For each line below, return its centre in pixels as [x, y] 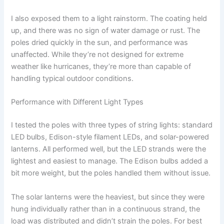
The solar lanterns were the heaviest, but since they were [108, 197]
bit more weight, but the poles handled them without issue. [111, 173]
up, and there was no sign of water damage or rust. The [106, 31]
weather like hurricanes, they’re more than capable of [101, 67]
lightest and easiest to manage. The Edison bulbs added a [110, 161]
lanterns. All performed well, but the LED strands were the [109, 149]
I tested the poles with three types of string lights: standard [112, 125]
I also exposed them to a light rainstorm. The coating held [109, 19]
